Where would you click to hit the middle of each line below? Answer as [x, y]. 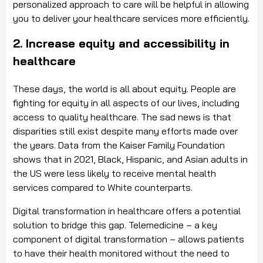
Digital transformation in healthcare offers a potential [127, 211]
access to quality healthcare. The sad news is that [122, 117]
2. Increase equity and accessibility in [121, 43]
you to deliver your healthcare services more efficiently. [131, 18]
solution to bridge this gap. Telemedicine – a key [115, 225]
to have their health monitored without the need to [121, 253]
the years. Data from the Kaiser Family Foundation [119, 145]
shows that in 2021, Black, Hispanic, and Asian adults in [130, 159]
